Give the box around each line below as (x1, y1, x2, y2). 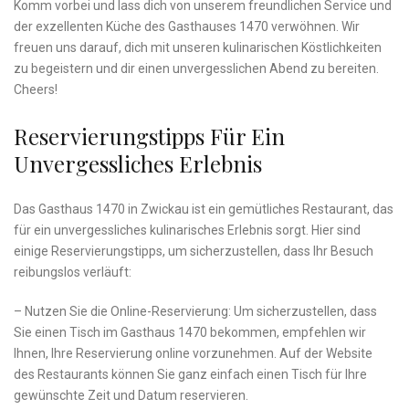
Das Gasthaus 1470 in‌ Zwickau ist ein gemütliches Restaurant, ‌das (14, 202, 393, 217)
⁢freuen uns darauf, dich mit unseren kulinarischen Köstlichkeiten (14, 40, 382, 56)
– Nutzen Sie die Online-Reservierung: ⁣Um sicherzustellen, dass (14, 304, 377, 320)
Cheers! (14, 82, 58, 98)
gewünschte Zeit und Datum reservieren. (14, 388, 248, 404)
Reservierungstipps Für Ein (14, 121, 285, 152)
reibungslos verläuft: (14, 265, 131, 280)
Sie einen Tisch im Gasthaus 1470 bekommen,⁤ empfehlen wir (14, 325, 366, 341)
